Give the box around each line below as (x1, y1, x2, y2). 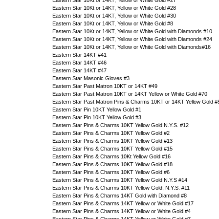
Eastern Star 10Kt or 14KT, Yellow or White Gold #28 (52, 5, 176, 11)
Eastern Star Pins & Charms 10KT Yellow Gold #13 (52, 138, 173, 144)
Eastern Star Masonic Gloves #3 (52, 75, 130, 81)
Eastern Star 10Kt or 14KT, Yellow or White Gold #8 (52, 21, 173, 26)
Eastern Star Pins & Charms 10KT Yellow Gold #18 (52, 161, 173, 167)
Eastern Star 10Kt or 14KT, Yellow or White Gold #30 (52, 13, 176, 19)
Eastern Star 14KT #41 (52, 52, 107, 58)
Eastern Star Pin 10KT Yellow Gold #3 (52, 114, 141, 120)
